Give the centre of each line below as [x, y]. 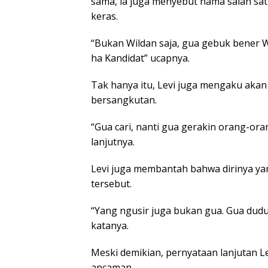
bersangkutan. [124, 100]
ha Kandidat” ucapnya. [140, 58]
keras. [104, 16]
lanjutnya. [113, 142]
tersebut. [111, 184]
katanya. [110, 226]
